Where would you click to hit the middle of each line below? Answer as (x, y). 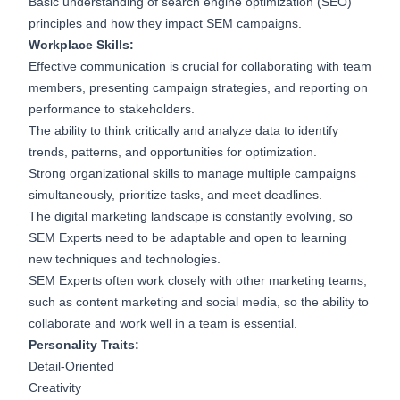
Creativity (55, 388)
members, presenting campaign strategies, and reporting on (198, 88)
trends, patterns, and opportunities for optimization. (173, 152)
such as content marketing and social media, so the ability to (199, 302)
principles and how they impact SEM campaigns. (165, 24)
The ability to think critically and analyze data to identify (183, 131)
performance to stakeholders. (112, 109)
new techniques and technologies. (125, 259)
